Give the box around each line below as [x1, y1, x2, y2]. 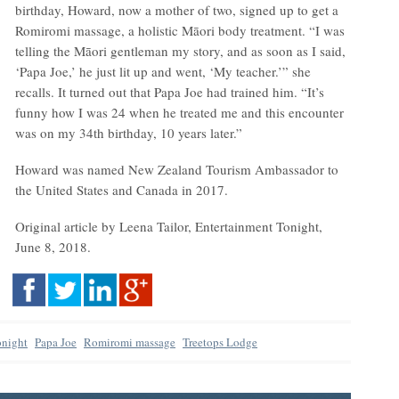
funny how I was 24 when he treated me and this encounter [15, 103, 344, 121]
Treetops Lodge [183, 334, 257, 350]
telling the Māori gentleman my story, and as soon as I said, [15, 42, 346, 60]
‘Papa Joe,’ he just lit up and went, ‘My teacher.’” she [15, 62, 311, 80]
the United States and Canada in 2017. [15, 181, 228, 199]
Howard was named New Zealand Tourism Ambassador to [15, 160, 338, 178]
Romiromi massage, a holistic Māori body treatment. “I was [15, 21, 345, 39]
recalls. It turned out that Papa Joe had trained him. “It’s [15, 83, 324, 101]
